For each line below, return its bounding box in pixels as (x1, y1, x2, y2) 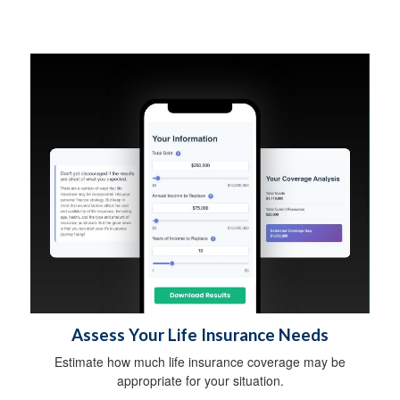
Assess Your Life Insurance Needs (71, 324, 329, 345)
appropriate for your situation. (116, 371, 284, 389)
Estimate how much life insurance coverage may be (54, 352, 346, 371)
